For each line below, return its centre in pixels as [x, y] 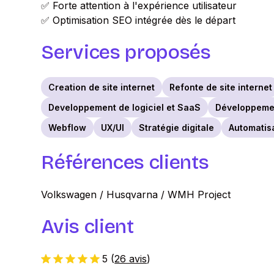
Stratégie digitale [177, 128]
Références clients [125, 162]
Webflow [68, 128]
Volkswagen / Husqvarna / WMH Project [136, 194]
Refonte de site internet [221, 87]
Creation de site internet [102, 87]
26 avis [131, 259]
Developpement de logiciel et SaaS [125, 107]
